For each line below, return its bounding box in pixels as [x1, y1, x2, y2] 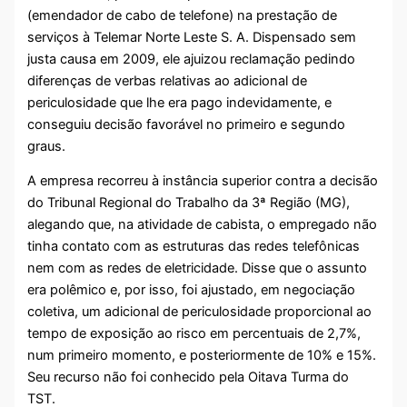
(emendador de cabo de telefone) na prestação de [27, 6, 338, 24]
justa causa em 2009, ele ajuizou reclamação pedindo [27, 50, 356, 67]
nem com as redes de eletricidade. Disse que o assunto [27, 260, 368, 277]
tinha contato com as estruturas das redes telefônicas [27, 238, 361, 255]
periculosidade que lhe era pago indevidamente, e [27, 94, 333, 111]
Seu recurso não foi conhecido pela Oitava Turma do [27, 369, 350, 386]
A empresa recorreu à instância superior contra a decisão [27, 173, 379, 190]
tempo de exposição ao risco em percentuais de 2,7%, [27, 325, 362, 342]
